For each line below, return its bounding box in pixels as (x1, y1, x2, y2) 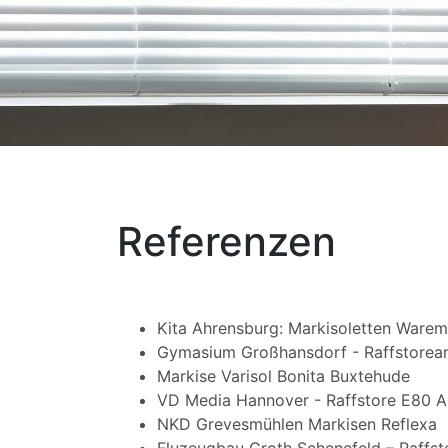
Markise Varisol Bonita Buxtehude (157, 366, 410, 387)
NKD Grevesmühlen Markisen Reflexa (157, 414, 437, 435)
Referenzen (117, 217, 336, 267)
